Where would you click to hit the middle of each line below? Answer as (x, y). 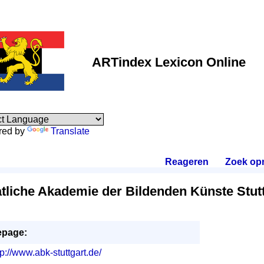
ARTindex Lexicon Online (169, 62)
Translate (70, 131)
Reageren (187, 162)
